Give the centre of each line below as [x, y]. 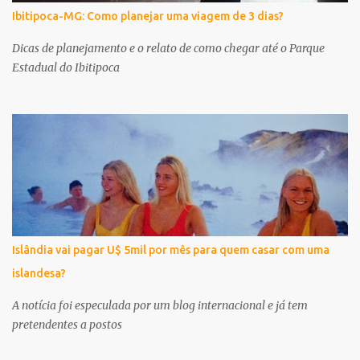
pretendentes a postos [67, 324]
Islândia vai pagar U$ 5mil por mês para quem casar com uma [171, 250]
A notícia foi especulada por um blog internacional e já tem [160, 305]
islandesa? [39, 273]
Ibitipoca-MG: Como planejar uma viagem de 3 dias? [148, 16]
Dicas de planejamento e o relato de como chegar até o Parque [168, 48]
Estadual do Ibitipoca [66, 67]
